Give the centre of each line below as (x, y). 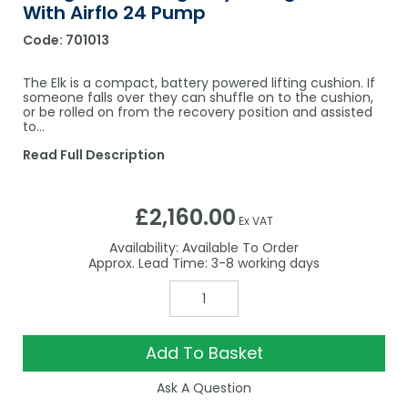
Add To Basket (204, 353)
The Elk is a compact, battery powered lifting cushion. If (199, 83)
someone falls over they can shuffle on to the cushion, (198, 98)
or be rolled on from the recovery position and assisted (198, 112)
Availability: (144, 248)
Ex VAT (256, 221)
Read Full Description (94, 155)
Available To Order (239, 248)
